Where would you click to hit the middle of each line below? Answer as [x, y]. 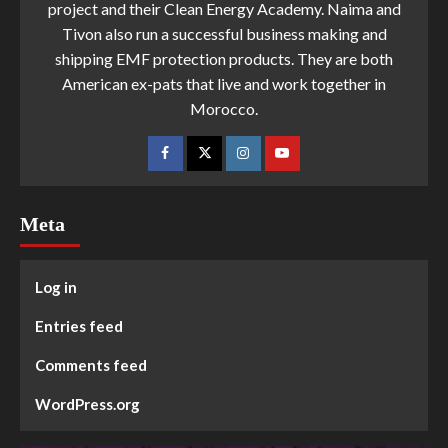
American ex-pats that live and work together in [224, 83]
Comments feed [91, 364]
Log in [56, 286]
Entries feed [79, 325]
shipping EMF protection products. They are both [224, 58]
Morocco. [224, 108]
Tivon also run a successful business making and [224, 33]
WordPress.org [87, 403]
